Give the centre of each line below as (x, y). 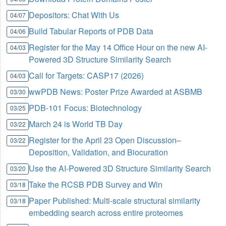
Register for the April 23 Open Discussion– (105, 140)
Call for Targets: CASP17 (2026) (87, 76)
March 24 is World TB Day (76, 124)
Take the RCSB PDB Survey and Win (96, 185)
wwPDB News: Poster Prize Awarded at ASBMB (116, 92)
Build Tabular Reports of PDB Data (91, 31)
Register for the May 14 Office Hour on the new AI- (118, 47)
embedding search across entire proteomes (106, 213)
